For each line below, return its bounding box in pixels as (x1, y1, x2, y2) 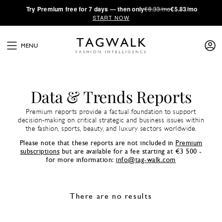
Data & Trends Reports (30, 86, 192, 107)
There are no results (70, 193, 152, 201)
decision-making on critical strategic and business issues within (18, 117, 204, 124)
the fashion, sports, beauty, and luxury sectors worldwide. (25, 125, 197, 133)
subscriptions (20, 148, 59, 156)
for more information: (46, 157, 116, 164)
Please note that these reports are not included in (19, 140, 175, 147)
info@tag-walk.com (116, 157, 176, 164)
